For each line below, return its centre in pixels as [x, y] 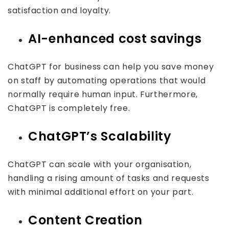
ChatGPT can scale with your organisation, [100, 164]
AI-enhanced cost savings [115, 39]
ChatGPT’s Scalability [100, 136]
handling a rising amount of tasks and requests [109, 178]
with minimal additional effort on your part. [101, 192]
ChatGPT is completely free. [69, 108]
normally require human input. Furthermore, [103, 94]
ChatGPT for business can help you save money [111, 67]
